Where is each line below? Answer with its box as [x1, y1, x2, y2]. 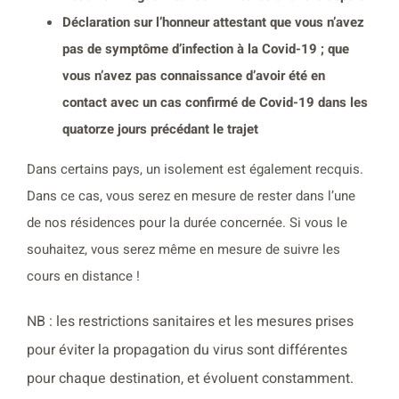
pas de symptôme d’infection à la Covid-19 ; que [62, 38, 349, 59]
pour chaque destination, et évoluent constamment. [27, 367, 354, 389]
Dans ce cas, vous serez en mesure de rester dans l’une [27, 185, 355, 206]
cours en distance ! [27, 265, 140, 286]
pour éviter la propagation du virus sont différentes [27, 338, 347, 361]
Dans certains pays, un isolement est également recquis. [27, 159, 363, 179]
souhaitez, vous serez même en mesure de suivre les [27, 239, 340, 259]
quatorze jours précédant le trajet [62, 118, 262, 139]
